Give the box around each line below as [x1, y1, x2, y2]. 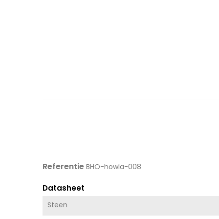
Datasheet [43, 182, 85, 193]
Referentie [43, 160, 84, 172]
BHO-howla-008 [86, 161, 141, 172]
